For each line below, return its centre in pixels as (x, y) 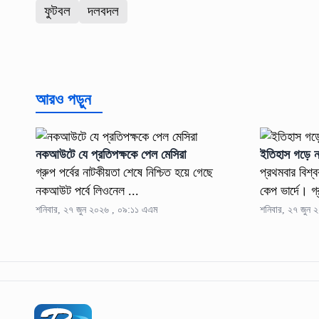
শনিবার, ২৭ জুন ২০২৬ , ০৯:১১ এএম (96, 210)
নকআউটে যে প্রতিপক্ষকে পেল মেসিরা (112, 155)
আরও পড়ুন (63, 100)
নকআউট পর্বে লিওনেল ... (87, 191)
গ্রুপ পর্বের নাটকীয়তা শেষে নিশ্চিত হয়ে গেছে (124, 173)
